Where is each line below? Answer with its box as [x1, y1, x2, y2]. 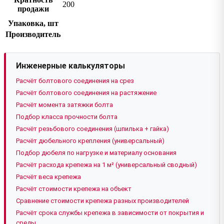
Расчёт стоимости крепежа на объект [16, 185, 131, 193]
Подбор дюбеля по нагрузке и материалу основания [16, 149, 176, 157]
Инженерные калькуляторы [16, 61, 125, 71]
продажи [17, 4, 49, 13]
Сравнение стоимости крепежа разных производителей [16, 197, 189, 205]
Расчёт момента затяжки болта [16, 101, 113, 109]
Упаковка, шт [7, 19, 58, 28]
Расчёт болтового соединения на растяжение [16, 89, 156, 97]
